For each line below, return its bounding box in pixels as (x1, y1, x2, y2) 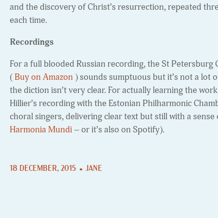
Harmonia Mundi (10, 124, 72, 136)
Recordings (10, 36, 54, 48)
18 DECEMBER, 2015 (10, 165, 76, 173)
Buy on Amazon (15, 72, 73, 83)
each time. (10, 15, 47, 26)
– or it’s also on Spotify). (72, 124, 164, 136)
